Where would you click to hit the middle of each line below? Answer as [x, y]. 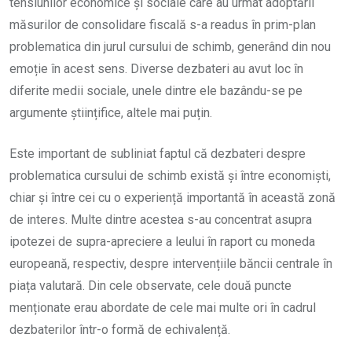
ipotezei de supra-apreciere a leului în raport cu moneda [162, 241]
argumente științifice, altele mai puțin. [111, 112]
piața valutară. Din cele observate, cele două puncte [150, 285]
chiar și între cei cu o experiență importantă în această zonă [172, 197]
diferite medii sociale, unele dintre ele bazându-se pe [156, 90]
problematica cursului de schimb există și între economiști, [170, 175]
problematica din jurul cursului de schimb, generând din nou [170, 46]
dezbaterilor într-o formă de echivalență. [120, 329]
